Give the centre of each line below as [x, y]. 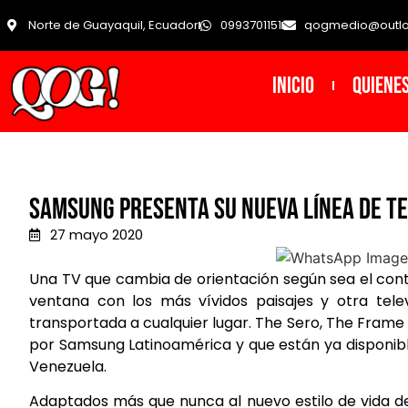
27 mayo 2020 [96, 235]
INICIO [293, 86]
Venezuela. [68, 366]
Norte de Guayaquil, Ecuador [113, 25]
